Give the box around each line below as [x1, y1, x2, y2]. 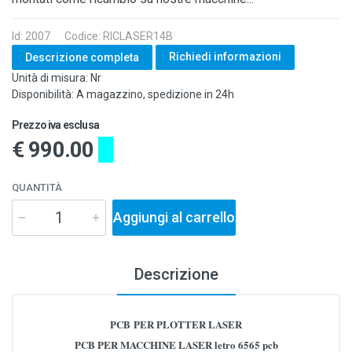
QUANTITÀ [12, 181, 62, 193]
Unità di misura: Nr [12, 71, 101, 84]
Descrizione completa [25, 50, 139, 64]
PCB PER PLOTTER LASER [110, 317, 242, 332]
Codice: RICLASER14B [64, 30, 173, 42]
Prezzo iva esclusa [12, 119, 99, 131]
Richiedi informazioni [169, 50, 281, 63]
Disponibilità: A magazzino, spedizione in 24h [12, 88, 234, 101]
